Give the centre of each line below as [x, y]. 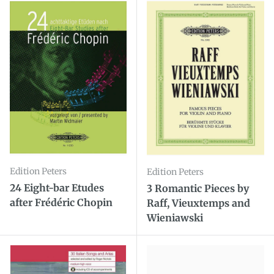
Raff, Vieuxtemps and [198, 203]
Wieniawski [175, 218]
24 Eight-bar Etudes [57, 188]
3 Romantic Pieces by [198, 189]
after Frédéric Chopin [61, 202]
